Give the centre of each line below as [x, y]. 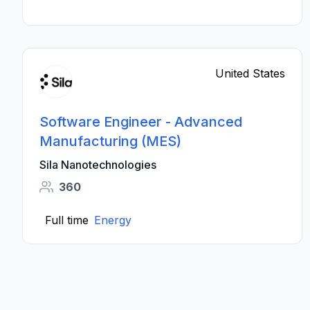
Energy [113, 220]
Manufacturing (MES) [110, 141]
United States [250, 73]
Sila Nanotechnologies [98, 165]
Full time [67, 220]
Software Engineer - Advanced [141, 122]
